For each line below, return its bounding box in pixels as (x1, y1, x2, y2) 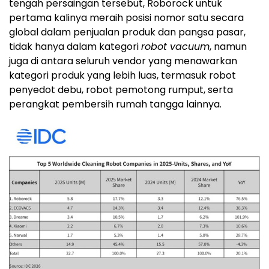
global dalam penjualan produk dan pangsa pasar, (9, 25, 246, 39)
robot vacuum (141, 39, 210, 53)
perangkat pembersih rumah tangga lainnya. (9, 97, 222, 111)
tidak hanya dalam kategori (9, 39, 141, 53)
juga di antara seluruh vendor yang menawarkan (9, 53, 237, 68)
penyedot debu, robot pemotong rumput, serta (9, 82, 233, 97)
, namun (210, 39, 247, 53)
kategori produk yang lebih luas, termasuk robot (9, 68, 236, 82)
